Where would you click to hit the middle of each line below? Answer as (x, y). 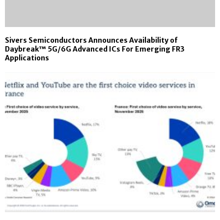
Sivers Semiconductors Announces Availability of (91, 40)
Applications (27, 58)
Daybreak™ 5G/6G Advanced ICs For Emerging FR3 (95, 49)
